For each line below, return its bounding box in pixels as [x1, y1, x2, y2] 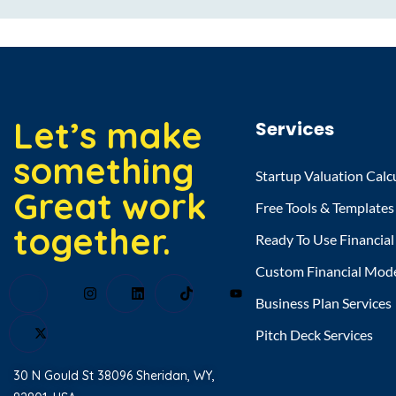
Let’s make [13, 113, 202, 157]
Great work [13, 184, 207, 228]
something [13, 148, 194, 193]
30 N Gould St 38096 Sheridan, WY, [13, 368, 215, 384]
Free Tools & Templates [255, 199, 394, 216]
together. [13, 219, 171, 263]
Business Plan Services [255, 294, 392, 311]
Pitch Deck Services [255, 326, 373, 343]
